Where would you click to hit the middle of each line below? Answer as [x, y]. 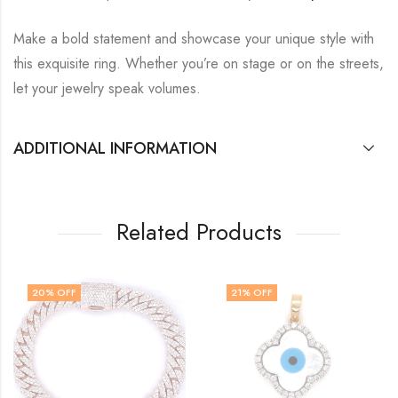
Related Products [199, 231]
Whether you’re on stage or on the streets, [255, 63]
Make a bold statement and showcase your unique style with [194, 38]
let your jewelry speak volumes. [107, 88]
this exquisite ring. [67, 63]
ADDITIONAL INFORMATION [115, 148]
